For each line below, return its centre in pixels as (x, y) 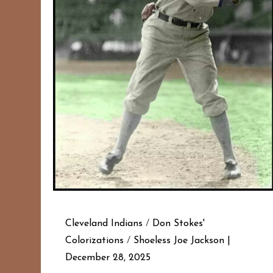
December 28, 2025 (108, 258)
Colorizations (95, 241)
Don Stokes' (179, 224)
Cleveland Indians (104, 224)
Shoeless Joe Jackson (179, 241)
